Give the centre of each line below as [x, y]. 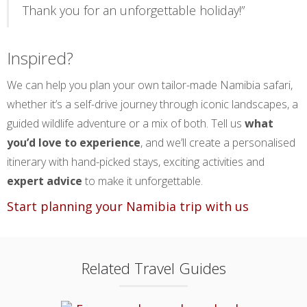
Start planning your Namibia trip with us [128, 206]
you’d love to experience [74, 143]
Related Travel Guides [153, 268]
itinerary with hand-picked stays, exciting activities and [136, 162]
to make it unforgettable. [143, 181]
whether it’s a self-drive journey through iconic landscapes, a [152, 104]
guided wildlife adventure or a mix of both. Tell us [126, 123]
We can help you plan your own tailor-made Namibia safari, [150, 85]
